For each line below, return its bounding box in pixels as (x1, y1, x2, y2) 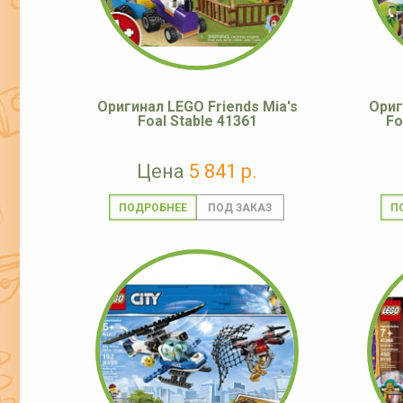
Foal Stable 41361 (137, 112, 257, 130)
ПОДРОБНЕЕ (118, 201, 187, 215)
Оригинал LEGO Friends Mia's (96, 98, 298, 116)
